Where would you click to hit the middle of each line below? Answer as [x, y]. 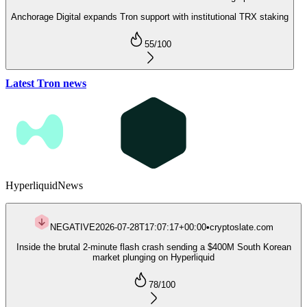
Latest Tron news [46, 83]
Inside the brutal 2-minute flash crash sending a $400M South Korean [153, 247]
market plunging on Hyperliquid [153, 257]
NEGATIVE [73, 228]
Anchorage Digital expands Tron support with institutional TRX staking [150, 16]
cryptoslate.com [242, 228]
